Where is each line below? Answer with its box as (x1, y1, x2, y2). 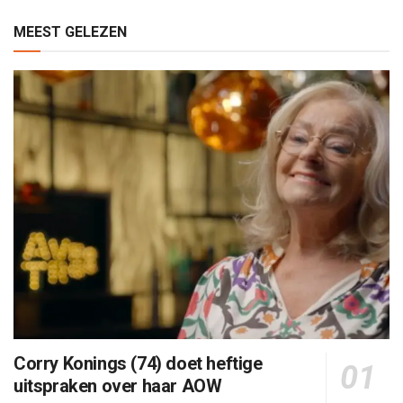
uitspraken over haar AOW (13, 375, 222, 398)
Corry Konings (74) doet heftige (13, 353, 263, 375)
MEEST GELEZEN (13, 23, 127, 41)
